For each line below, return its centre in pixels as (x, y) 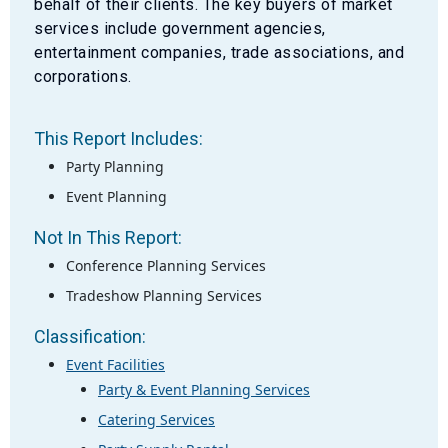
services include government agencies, (180, 28)
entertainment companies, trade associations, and (219, 52)
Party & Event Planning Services (204, 389)
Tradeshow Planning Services (164, 295)
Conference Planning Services (166, 265)
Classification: (90, 336)
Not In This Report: (108, 237)
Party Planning (115, 166)
